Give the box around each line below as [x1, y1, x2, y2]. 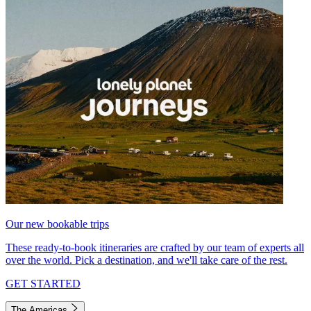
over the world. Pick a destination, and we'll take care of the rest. [6, 254, 287, 267]
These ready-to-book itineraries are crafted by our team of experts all [6, 242, 304, 254]
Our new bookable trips [6, 218, 109, 230]
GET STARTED [6, 278, 81, 290]
